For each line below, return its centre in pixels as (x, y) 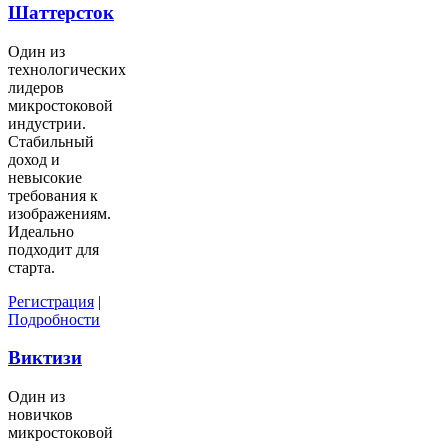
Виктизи (45, 358)
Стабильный (51, 141)
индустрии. (47, 123)
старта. (31, 267)
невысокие (45, 177)
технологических (67, 69)
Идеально (41, 231)
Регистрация (51, 301)
